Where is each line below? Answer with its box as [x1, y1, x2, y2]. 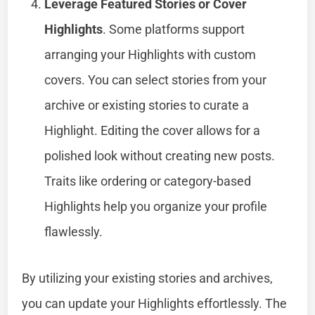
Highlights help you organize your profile [44, 198, 268, 214]
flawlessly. [44, 224, 103, 239]
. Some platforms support [103, 21, 245, 37]
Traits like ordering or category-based [44, 173, 252, 188]
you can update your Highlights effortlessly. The [22, 295, 288, 311]
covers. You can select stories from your [44, 72, 267, 87]
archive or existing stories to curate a [44, 97, 250, 112]
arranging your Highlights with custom [44, 46, 257, 62]
